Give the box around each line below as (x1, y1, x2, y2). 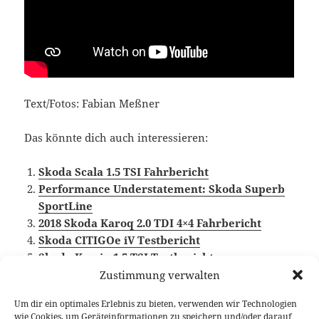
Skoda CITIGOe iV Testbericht (38, 232, 201, 247)
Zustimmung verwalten (99, 268, 220, 282)
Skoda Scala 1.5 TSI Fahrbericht (38, 164, 209, 179)
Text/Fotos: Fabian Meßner (24, 95, 160, 110)
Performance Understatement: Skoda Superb (38, 181, 286, 196)
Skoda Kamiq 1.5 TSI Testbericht (38, 249, 214, 264)
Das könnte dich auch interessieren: (24, 130, 209, 145)
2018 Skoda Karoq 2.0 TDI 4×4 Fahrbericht (38, 215, 262, 230)
